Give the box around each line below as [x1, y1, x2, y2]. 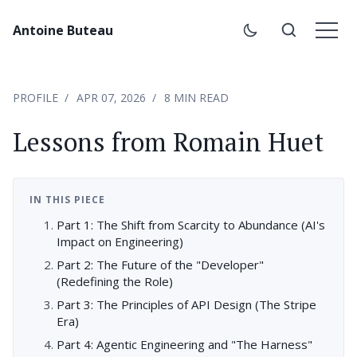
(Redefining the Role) [57, 273, 174, 289]
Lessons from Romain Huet [13, 125, 324, 159]
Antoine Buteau [13, 22, 113, 39]
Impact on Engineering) [57, 233, 184, 249]
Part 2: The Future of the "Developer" [57, 256, 265, 273]
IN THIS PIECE [29, 192, 105, 206]
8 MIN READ [164, 90, 229, 105]
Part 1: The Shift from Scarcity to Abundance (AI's [57, 216, 326, 233]
